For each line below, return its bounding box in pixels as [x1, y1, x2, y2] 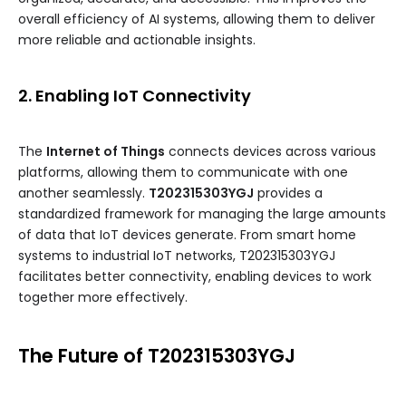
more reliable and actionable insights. [18, 31, 256, 50]
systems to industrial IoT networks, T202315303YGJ [18, 246, 335, 266]
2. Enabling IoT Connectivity [18, 84, 251, 108]
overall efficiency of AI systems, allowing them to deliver [18, 10, 375, 29]
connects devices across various [165, 142, 376, 161]
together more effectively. [18, 288, 188, 307]
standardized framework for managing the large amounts [18, 205, 386, 224]
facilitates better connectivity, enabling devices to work [18, 267, 372, 286]
